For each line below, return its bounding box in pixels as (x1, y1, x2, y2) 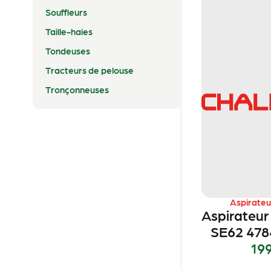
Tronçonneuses (45, 83, 109, 95)
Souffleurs (45, 6, 87, 18)
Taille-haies (45, 25, 93, 37)
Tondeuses (45, 45, 90, 56)
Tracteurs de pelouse (45, 64, 134, 76)
